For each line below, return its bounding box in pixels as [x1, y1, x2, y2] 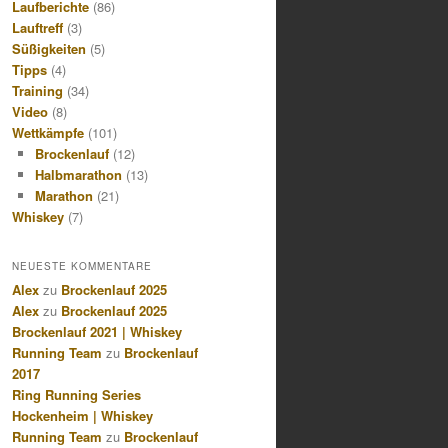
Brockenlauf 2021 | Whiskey [12, 322, 182, 342]
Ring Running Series [12, 385, 141, 405]
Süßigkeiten [12, 38, 86, 58]
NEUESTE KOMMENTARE [12, 259, 152, 274]
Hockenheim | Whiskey [12, 406, 153, 426]
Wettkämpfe [12, 122, 84, 142]
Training [12, 80, 63, 100]
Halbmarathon [34, 164, 122, 184]
